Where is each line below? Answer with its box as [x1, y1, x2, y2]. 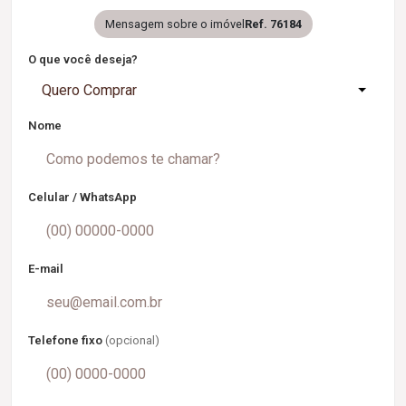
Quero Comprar [42, 82, 137, 99]
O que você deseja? [28, 53, 138, 66]
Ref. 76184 [244, 17, 302, 31]
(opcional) [105, 333, 159, 347]
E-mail [28, 262, 63, 275]
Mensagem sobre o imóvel [104, 17, 245, 31]
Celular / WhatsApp [28, 190, 137, 204]
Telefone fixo [28, 333, 105, 347]
